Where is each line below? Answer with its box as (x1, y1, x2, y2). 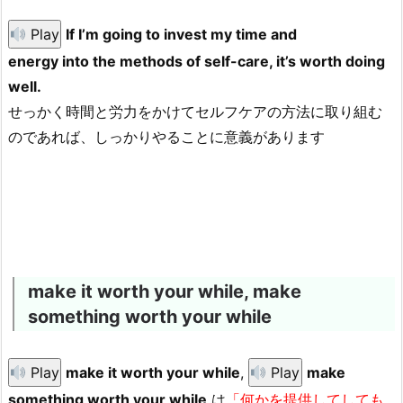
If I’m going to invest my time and (66, 25, 298, 44)
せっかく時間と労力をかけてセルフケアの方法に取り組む (8, 103, 382, 121)
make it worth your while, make (28, 281, 301, 303)
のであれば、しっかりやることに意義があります (8, 128, 325, 147)
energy (8, 52, 62, 71)
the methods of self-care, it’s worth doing (89, 52, 385, 71)
